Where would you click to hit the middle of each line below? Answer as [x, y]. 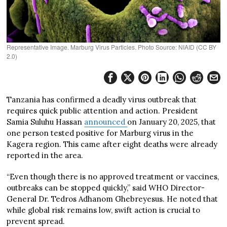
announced [106, 122]
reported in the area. [45, 155]
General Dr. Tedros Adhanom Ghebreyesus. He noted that [112, 199]
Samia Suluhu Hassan [46, 122]
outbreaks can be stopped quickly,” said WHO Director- [106, 188]
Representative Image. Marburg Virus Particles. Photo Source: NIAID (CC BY [112, 47]
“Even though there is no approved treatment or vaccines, [113, 177]
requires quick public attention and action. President [103, 111]
